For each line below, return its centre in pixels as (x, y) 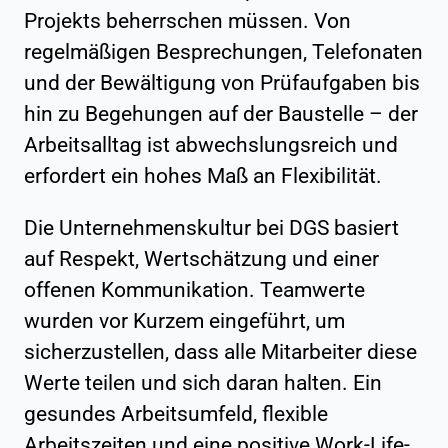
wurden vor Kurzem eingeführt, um (184, 320)
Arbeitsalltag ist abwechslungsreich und (211, 144)
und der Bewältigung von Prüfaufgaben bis (222, 82)
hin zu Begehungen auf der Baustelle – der (221, 113)
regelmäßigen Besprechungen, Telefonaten (223, 51)
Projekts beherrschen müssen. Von (187, 20)
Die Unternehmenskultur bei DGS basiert (211, 227)
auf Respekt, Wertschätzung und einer (201, 258)
